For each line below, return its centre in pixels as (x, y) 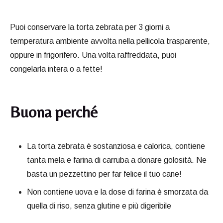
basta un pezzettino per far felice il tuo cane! (104, 174)
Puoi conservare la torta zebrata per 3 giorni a (90, 27)
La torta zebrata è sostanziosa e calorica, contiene (116, 146)
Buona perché (54, 112)
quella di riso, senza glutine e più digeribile (99, 206)
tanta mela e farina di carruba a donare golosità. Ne (117, 160)
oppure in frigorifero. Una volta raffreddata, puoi (93, 55)
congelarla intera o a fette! (56, 69)
